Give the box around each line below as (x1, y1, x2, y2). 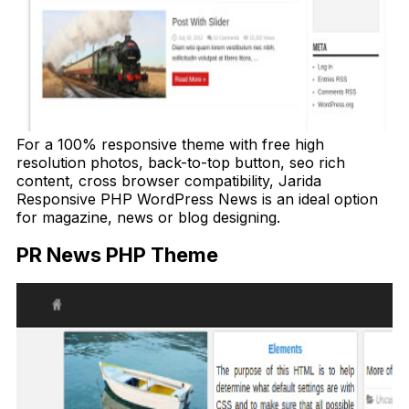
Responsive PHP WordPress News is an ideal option (16, 189, 378, 208)
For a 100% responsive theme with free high (16, 134, 324, 153)
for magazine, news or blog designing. (16, 207, 280, 226)
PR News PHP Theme (16, 243, 218, 267)
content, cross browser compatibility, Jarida (16, 171, 321, 190)
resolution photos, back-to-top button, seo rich (16, 152, 345, 172)
